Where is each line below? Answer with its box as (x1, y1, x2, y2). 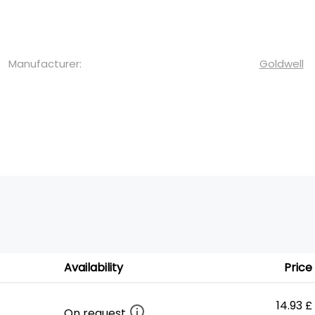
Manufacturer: (8, 56, 82, 71)
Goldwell (259, 56, 304, 71)
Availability (64, 259, 123, 276)
